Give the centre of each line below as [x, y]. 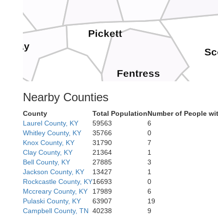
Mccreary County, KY [55, 191]
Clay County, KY [48, 152]
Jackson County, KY [54, 172]
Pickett [105, 34]
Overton [72, 90]
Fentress [138, 74]
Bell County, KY [46, 162]
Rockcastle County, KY [58, 182]
